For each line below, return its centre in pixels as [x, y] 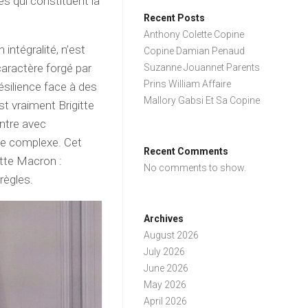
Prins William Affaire [188, 84]
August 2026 [172, 235]
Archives [164, 219]
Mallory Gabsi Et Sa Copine [202, 100]
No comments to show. [195, 168]
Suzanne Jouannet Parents [202, 67]
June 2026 [166, 268]
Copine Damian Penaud [195, 51]
